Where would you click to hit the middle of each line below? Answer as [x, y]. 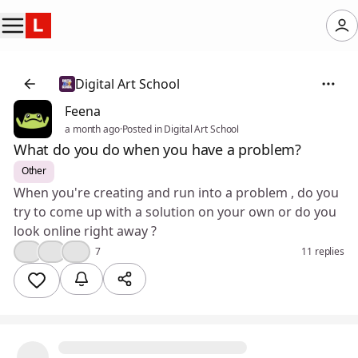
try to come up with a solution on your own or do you [175, 212]
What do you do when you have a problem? [157, 149]
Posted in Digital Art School [181, 129]
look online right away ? [85, 231]
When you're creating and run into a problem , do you [176, 193]
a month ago [92, 129]
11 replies [323, 251]
